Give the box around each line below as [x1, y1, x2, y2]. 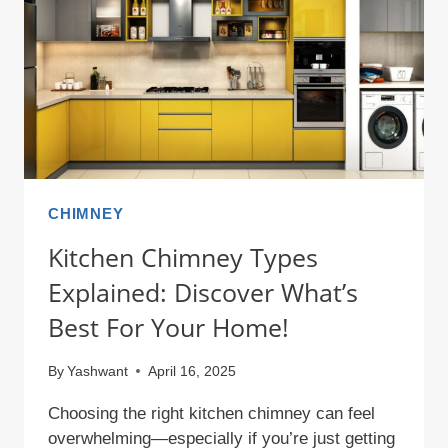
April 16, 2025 [148, 363, 237, 379]
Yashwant [67, 363, 129, 379]
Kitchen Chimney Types [48, 240, 318, 275]
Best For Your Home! [48, 310, 289, 345]
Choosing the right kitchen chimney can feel [48, 403, 375, 423]
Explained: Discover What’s [48, 275, 358, 310]
